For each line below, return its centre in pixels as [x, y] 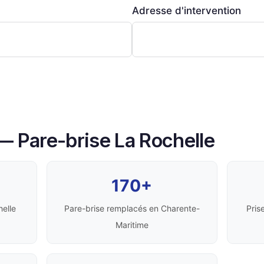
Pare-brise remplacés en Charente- [132, 208]
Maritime [132, 225]
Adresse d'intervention [187, 10]
